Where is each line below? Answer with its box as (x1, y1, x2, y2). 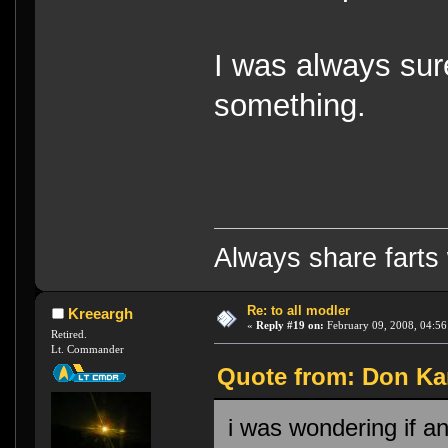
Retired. (51, 328, 88, 341)
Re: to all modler (246, 303, 350, 319)
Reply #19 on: (255, 319, 324, 332)
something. (214, 88, 367, 124)
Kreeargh (67, 305, 133, 323)
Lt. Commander (51, 343, 125, 356)
